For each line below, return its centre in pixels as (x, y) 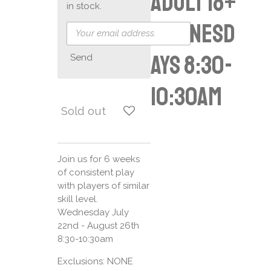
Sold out (83, 110)
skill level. (77, 199)
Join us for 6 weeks (98, 159)
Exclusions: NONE (95, 262)
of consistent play (96, 173)
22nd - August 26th (98, 226)
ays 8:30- (191, 65)
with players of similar (103, 186)
